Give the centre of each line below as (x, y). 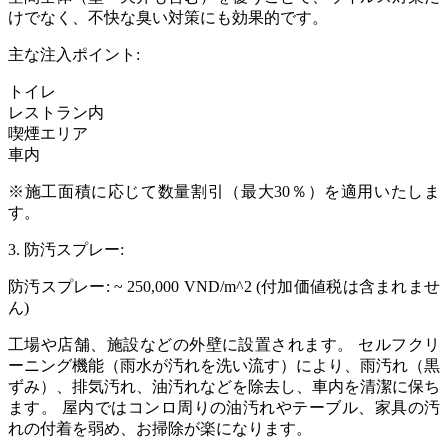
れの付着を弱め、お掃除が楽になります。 (160, 428)
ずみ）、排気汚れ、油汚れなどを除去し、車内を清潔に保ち (224, 386)
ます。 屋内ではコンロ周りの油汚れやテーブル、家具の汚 (224, 407)
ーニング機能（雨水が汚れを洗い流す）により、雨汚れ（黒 (224, 365)
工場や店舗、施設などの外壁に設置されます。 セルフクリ (224, 344)
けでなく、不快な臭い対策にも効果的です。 (168, 17)
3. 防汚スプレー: (66, 249)
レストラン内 (56, 112)
